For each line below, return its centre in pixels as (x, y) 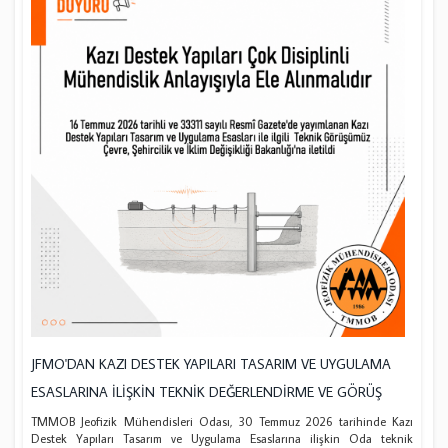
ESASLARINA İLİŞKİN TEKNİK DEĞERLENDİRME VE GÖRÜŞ (207, 391)
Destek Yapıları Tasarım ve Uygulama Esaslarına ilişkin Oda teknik (222, 438)
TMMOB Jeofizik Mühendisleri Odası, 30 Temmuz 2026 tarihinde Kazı (222, 421)
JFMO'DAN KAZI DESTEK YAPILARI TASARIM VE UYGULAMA (211, 363)
